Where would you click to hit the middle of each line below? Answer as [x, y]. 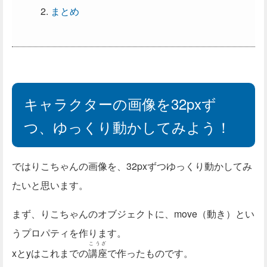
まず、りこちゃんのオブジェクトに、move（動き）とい [133, 214]
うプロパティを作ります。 [69, 233]
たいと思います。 [50, 185]
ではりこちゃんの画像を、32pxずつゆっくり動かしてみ [132, 166]
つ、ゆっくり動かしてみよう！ [127, 127]
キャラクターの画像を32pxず [120, 103]
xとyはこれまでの [50, 253]
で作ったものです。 [150, 253]
